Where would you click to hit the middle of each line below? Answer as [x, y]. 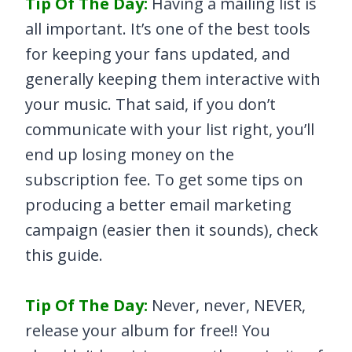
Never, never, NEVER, [227, 306]
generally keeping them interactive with [173, 79]
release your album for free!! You [148, 331]
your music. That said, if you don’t [150, 104]
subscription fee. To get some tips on [164, 180]
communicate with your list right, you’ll [170, 130]
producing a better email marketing [158, 205]
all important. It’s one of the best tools [168, 29]
